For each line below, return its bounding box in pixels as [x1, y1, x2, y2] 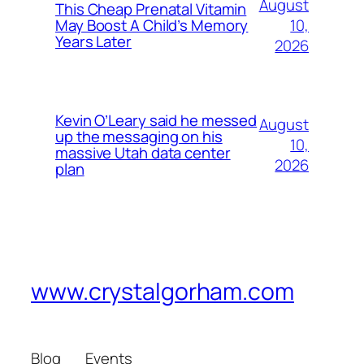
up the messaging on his [55, 126, 223, 148]
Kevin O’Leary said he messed [55, 110, 258, 132]
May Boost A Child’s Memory [55, 15, 249, 37]
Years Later [55, 31, 132, 53]
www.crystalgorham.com [31, 275, 294, 308]
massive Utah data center [55, 142, 231, 164]
